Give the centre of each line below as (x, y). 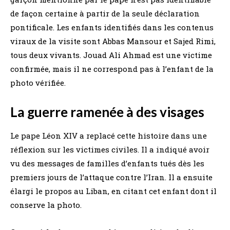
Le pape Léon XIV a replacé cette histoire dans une (109, 136)
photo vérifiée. (38, 83)
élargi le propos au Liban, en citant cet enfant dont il (113, 191)
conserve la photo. (46, 205)
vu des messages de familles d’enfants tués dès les (107, 164)
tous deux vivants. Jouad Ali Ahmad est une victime (111, 55)
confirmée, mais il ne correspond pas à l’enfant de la (112, 69)
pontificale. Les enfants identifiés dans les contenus (112, 27)
